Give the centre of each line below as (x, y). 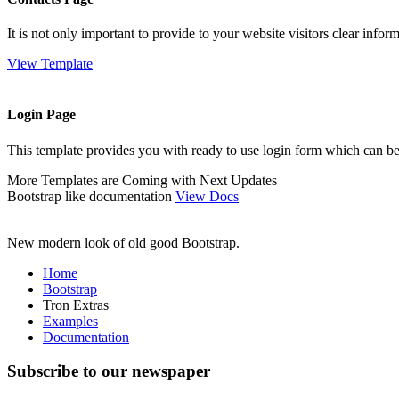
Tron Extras (76, 305)
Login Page (41, 115)
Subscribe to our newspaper (109, 371)
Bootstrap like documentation (91, 196)
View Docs (207, 196)
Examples (70, 321)
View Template (50, 64)
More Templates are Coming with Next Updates (142, 180)
